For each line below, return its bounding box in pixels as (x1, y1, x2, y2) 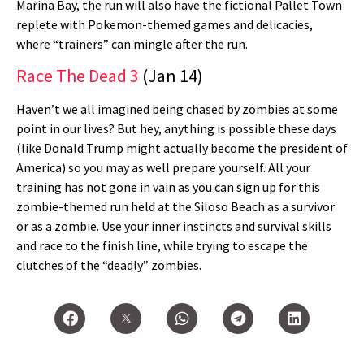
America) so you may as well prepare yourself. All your (16, 159, 310, 176)
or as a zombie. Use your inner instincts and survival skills (16, 218, 331, 235)
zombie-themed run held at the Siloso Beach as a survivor (16, 198, 335, 215)
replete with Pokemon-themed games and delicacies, (16, 15, 313, 32)
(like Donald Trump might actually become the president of (16, 140, 348, 157)
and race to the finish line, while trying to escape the (16, 237, 308, 254)
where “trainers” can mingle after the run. (16, 35, 250, 52)
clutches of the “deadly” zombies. (16, 257, 201, 274)
